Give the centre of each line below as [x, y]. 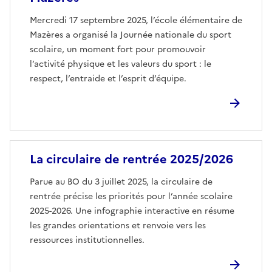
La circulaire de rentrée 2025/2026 [131, 159]
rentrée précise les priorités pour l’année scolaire [131, 196]
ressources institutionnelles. [87, 240]
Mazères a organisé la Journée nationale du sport [131, 35]
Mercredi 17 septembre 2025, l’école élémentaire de [136, 20]
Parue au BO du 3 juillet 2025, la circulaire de [121, 182]
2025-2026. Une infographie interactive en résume [132, 211]
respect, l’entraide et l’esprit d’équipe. [108, 78]
